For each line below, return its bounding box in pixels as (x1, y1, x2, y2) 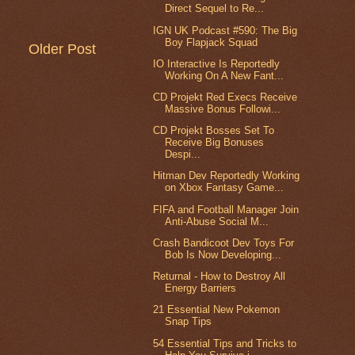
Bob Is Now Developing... (165, 248, 282, 261)
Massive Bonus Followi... (165, 102, 281, 115)
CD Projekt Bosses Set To (153, 124, 275, 137)
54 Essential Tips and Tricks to (153, 337, 297, 349)
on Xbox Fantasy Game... (165, 181, 284, 194)
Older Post (29, 40, 96, 57)
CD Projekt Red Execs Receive (153, 90, 298, 103)
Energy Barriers (165, 282, 237, 295)
